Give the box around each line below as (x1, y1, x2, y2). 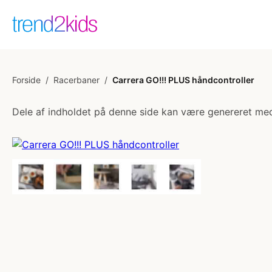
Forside (12, 75, 41, 85)
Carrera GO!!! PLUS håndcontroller (112, 75, 254, 85)
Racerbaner (53, 75, 100, 85)
